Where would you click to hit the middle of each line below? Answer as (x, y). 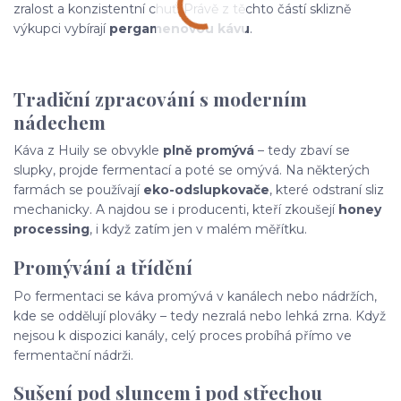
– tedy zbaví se (302, 151)
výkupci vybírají (61, 29)
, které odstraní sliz (327, 190)
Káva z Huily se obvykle (88, 151)
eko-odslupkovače (206, 190)
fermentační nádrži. (73, 355)
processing (51, 230)
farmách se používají (78, 190)
